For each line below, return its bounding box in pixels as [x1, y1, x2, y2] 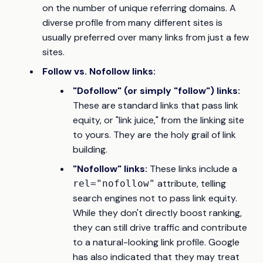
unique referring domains [119, 2, 225, 15]
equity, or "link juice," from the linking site [73, 114, 244, 127]
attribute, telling [155, 177, 226, 190]
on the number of [42, 2, 119, 15]
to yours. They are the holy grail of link [73, 129, 236, 141]
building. [73, 143, 107, 156]
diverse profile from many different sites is [42, 16, 222, 29]
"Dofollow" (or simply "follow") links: [73, 85, 240, 97]
